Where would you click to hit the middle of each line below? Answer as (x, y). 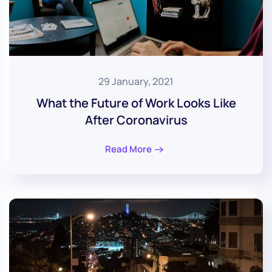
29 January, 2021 (136, 81)
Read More (128, 149)
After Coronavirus (136, 120)
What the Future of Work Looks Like (136, 103)
